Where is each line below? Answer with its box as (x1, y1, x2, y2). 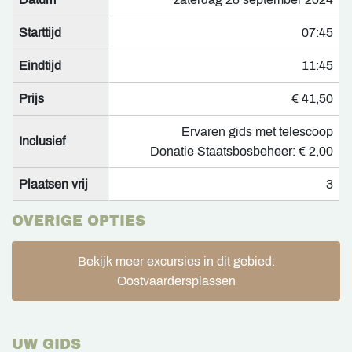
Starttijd (19, 26, 61, 40)
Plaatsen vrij (19, 178, 88, 192)
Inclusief (19, 134, 65, 148)
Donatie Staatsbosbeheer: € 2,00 (150, 145, 333, 159)
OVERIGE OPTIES (12, 213, 145, 229)
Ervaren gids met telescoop (181, 125, 333, 139)
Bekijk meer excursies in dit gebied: (77, 255, 275, 269)
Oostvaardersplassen (116, 274, 236, 288)
